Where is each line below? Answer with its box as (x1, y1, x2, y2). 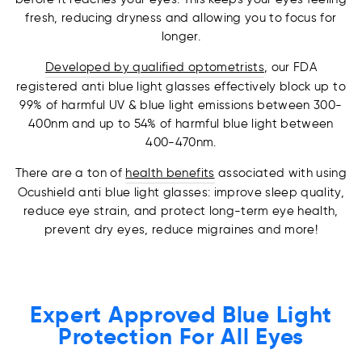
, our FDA (263, 60, 317, 75)
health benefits (125, 166, 215, 181)
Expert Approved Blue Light (29, 301, 333, 330)
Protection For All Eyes (58, 322, 304, 351)
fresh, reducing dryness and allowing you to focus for (25, 11, 337, 26)
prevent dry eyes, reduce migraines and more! (44, 222, 318, 238)
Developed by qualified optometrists (45, 60, 264, 75)
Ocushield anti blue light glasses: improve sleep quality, (17, 185, 345, 200)
